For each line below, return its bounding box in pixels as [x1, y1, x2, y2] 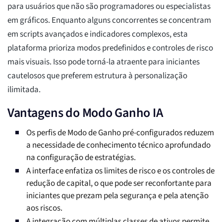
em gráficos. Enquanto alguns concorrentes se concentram [7, 14, 211, 27]
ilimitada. [7, 84, 41, 96]
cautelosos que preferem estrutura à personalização [7, 70, 187, 82]
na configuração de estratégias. [26, 152, 136, 164]
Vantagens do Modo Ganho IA [7, 104, 164, 122]
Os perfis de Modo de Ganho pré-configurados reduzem [26, 127, 214, 139]
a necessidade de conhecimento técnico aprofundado [26, 139, 211, 152]
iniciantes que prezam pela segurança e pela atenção [26, 190, 209, 202]
